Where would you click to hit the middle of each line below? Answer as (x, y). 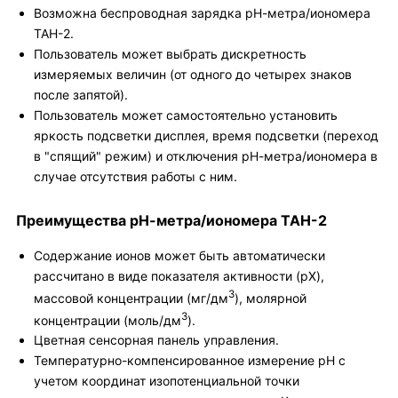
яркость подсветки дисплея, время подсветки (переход (206, 135)
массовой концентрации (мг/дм (131, 298)
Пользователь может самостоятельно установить (186, 115)
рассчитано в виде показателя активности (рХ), (179, 276)
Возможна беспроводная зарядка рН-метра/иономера (202, 13)
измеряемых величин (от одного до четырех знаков (193, 74)
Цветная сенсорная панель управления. (156, 340)
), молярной (271, 298)
